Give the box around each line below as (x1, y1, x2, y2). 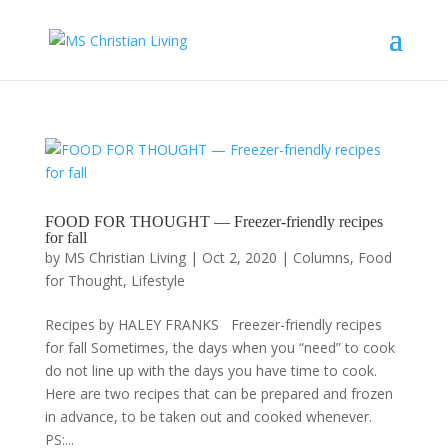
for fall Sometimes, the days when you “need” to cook (44, 338, 395, 357)
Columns (292, 248, 350, 267)
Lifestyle (130, 271, 185, 290)
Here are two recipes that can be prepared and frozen (44, 384, 393, 403)
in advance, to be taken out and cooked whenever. (44, 407, 372, 426)
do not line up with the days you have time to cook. (44, 361, 377, 380)
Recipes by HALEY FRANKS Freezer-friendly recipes (44, 315, 382, 334)
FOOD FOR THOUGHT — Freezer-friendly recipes (44, 213, 383, 230)
